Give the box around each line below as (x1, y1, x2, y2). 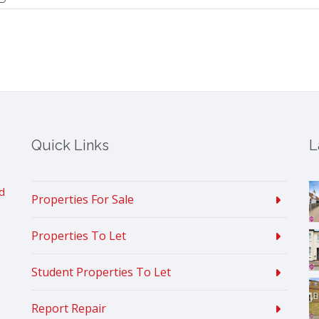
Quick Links (31, 137, 109, 155)
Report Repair (31, 300, 106, 317)
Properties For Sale (31, 192, 134, 208)
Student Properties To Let (31, 264, 171, 281)
